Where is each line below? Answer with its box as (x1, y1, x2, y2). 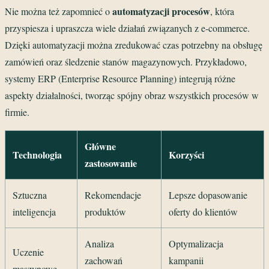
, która (210, 4, 234, 17)
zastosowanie (85, 156, 137, 170)
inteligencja (13, 205, 56, 218)
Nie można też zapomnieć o (5, 4, 112, 17)
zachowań (85, 253, 122, 267)
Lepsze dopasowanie (169, 188, 247, 201)
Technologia (13, 147, 62, 162)
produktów (85, 205, 126, 218)
